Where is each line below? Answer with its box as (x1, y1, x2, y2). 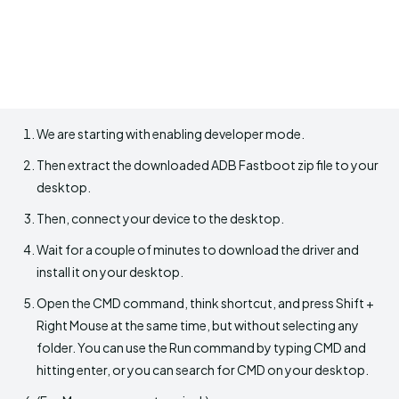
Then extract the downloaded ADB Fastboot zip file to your (37, 157, 379, 174)
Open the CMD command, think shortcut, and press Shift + (37, 295, 374, 312)
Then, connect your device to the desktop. (37, 210, 284, 227)
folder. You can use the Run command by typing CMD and (37, 339, 366, 356)
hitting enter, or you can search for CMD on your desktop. (37, 362, 369, 379)
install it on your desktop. (37, 264, 183, 281)
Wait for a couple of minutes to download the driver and (37, 241, 359, 258)
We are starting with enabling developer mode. (37, 126, 305, 142)
